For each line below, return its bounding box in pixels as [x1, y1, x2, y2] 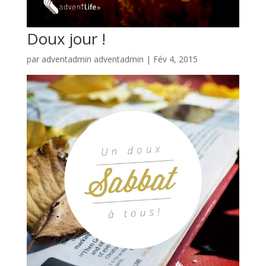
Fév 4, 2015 [153, 53, 198, 65]
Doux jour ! [26, 28, 106, 50]
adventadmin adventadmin [41, 53, 144, 65]
